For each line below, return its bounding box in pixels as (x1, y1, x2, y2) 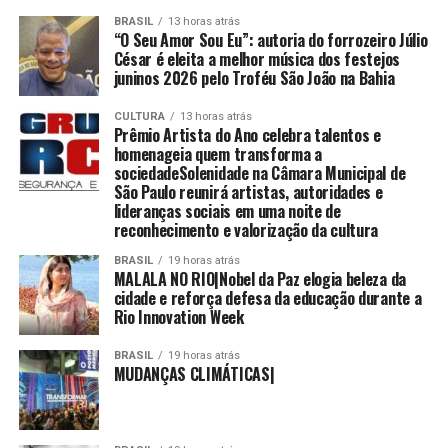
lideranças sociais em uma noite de (113, 199, 341, 224)
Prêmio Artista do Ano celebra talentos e (113, 123, 381, 148)
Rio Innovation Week (113, 305, 244, 330)
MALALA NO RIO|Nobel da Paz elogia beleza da (113, 267, 406, 292)
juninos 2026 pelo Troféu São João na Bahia (113, 66, 395, 91)
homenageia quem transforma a (113, 142, 322, 167)
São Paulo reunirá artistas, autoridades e (113, 180, 383, 205)
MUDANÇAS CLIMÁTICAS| (113, 362, 275, 387)
